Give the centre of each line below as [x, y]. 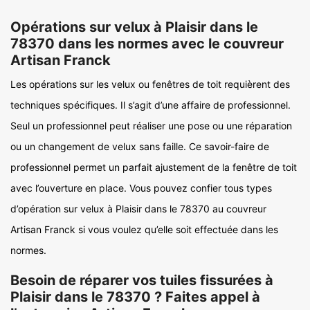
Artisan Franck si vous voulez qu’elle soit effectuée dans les [144, 229]
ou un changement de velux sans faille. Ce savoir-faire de [140, 146]
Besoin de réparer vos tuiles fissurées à [142, 280]
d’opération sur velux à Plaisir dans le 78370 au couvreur [138, 209]
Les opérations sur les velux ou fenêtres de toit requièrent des [150, 84]
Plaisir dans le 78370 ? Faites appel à [135, 297]
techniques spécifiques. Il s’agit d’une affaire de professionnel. [151, 105]
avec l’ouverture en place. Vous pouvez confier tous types [141, 188]
